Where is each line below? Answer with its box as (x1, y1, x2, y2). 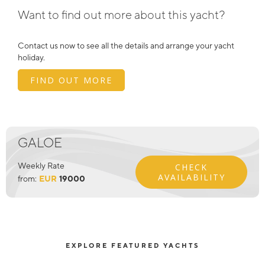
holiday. (18, 53, 45, 62)
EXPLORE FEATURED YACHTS (66, 242, 199, 249)
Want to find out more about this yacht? (18, 8, 225, 21)
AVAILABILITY (157, 172, 225, 183)
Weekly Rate (17, 161, 64, 170)
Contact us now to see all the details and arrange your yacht (18, 41, 234, 50)
